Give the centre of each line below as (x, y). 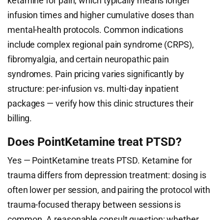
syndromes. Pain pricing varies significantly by (96, 74)
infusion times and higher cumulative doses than (101, 15)
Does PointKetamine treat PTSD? (95, 142)
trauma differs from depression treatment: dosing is (107, 175)
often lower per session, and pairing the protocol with (109, 190)
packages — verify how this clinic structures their (100, 104)
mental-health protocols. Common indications (96, 30)
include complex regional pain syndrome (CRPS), (101, 45)
